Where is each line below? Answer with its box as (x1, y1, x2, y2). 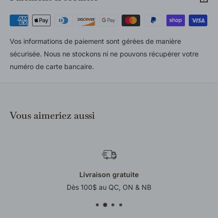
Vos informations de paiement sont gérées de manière (10, 36, 181, 45)
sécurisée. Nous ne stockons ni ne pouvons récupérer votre (10, 49, 199, 58)
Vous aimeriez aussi (10, 109, 95, 122)
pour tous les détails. (10, 6, 75, 15)
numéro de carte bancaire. (10, 62, 94, 71)
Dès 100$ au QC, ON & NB (67, 182, 151, 191)
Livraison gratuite (79, 170, 139, 179)
